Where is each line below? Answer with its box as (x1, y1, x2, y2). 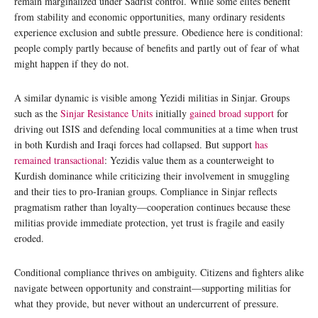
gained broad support (190, 106, 274, 121)
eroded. (14, 231, 44, 246)
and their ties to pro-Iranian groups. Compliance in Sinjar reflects (14, 185, 277, 199)
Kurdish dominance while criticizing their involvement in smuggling (14, 169, 290, 183)
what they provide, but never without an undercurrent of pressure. (14, 297, 279, 311)
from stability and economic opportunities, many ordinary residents (14, 10, 285, 24)
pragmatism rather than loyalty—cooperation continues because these (14, 200, 290, 214)
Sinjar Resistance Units (60, 106, 153, 121)
